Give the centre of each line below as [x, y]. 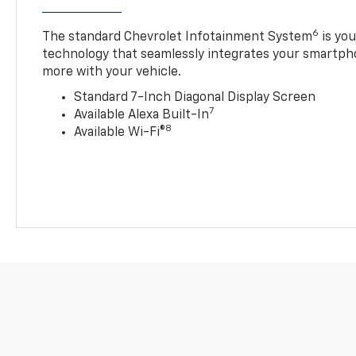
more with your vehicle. [112, 72]
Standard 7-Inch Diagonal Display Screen [195, 97]
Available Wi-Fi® [120, 132]
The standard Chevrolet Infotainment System [178, 37]
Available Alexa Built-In [142, 115]
